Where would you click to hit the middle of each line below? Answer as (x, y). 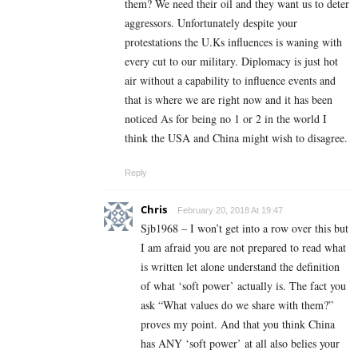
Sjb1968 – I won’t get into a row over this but (245, 229)
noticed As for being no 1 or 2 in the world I (226, 119)
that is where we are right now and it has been (229, 100)
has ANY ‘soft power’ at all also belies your (240, 344)
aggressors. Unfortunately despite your (211, 23)
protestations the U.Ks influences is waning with (233, 42)
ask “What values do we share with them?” (237, 305)
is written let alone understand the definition (240, 267)
